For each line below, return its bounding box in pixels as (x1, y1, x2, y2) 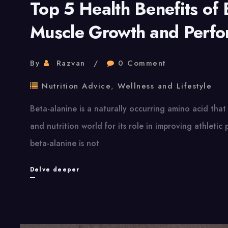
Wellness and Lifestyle (118, 80, 212, 92)
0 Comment (118, 58, 166, 69)
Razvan (56, 58, 85, 69)
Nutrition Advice (42, 80, 111, 92)
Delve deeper (30, 165, 80, 175)
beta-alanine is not (30, 137, 99, 150)
